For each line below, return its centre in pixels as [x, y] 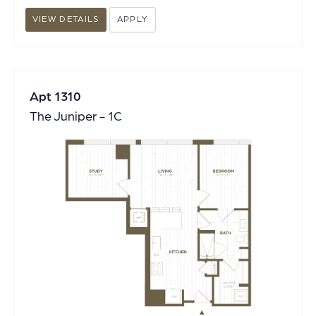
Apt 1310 [55, 97]
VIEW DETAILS [66, 19]
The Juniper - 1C [75, 117]
